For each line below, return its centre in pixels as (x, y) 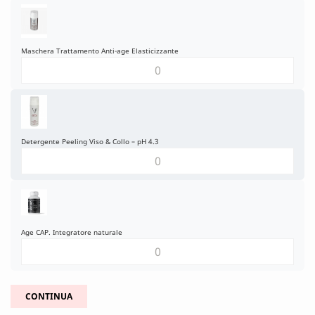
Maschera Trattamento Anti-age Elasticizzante (100, 50)
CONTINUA (49, 296)
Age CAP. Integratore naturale (72, 232)
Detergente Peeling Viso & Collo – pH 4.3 (90, 141)
